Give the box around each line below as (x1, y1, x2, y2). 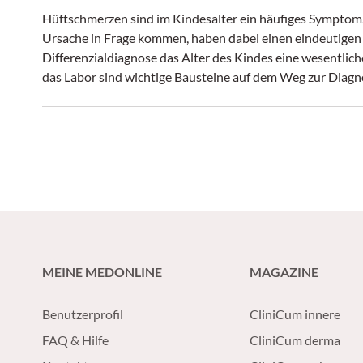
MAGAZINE (250, 264, 318, 280)
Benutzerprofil (42, 306, 123, 322)
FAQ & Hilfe (42, 332, 109, 348)
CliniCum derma (250, 332, 340, 348)
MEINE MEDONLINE (42, 264, 162, 280)
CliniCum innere (250, 306, 340, 322)
